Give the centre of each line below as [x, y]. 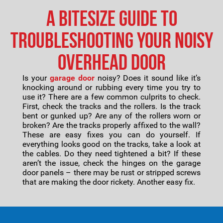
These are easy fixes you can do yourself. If [111, 135]
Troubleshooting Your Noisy [111, 40]
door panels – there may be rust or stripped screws [111, 172]
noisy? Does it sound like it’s [148, 78]
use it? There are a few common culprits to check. [111, 97]
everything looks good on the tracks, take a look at [111, 144]
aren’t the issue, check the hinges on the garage [111, 163]
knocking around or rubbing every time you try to [111, 87]
